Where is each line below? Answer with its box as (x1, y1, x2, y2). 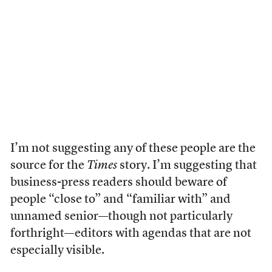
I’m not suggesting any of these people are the (10, 143, 256, 155)
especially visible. (10, 245, 104, 257)
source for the (10, 160, 87, 172)
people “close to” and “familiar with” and (10, 194, 231, 206)
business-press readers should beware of (10, 177, 227, 189)
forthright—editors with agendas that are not (10, 228, 251, 240)
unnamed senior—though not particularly (10, 211, 233, 223)
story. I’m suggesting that (117, 160, 257, 172)
